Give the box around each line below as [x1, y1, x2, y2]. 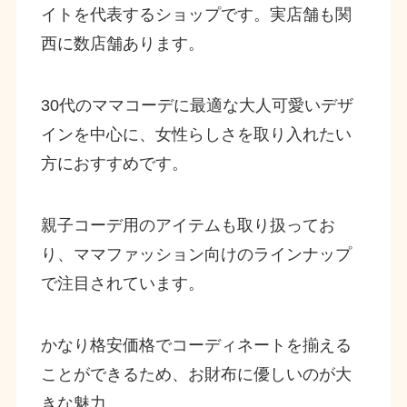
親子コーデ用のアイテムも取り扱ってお [40, 215, 335, 234]
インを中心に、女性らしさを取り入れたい [40, 125, 352, 144]
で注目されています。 [40, 273, 204, 293]
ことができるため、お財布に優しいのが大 [40, 364, 352, 383]
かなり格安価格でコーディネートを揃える [40, 335, 352, 354]
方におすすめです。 [40, 154, 188, 174]
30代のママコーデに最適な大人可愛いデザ [40, 96, 353, 115]
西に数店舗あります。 [40, 35, 204, 54]
